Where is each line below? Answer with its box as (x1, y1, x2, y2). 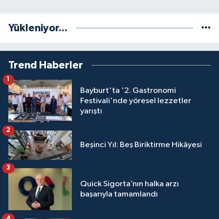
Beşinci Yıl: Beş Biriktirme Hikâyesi (80, 141, 202, 150)
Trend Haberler (8, 60, 83, 70)
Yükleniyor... (8, 22, 67, 33)
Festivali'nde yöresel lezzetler (80, 96, 191, 105)
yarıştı (80, 107, 102, 115)
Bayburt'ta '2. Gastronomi (80, 86, 176, 95)
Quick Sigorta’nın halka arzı (80, 179, 179, 188)
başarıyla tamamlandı (80, 190, 158, 198)
